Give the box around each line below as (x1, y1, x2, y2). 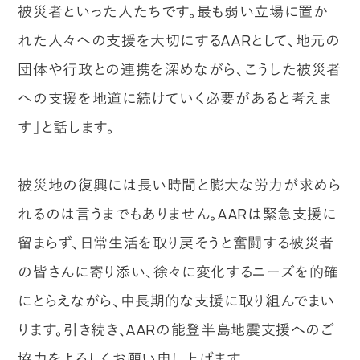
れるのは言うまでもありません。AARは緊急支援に (18, 203, 337, 223)
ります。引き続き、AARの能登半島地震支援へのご (18, 319, 335, 339)
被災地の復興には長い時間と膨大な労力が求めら (18, 174, 342, 194)
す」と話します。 (18, 117, 115, 137)
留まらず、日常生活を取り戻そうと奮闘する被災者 (18, 232, 335, 252)
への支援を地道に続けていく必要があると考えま (18, 88, 332, 108)
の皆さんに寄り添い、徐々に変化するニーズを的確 (18, 261, 340, 281)
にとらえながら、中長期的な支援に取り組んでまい (18, 290, 336, 310)
